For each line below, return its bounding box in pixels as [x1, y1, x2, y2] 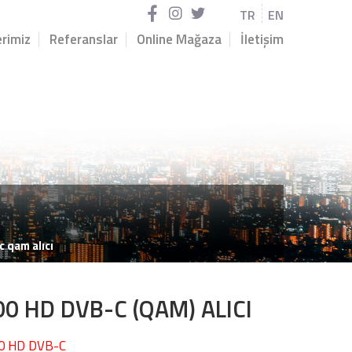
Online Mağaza [137, 29, 222, 49]
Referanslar [49, 29, 118, 49]
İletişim [240, 29, 284, 49]
